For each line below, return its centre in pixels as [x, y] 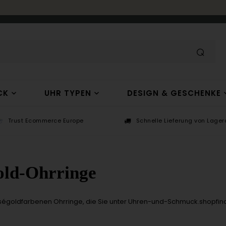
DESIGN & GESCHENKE [174, 93]
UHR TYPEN [68, 93]
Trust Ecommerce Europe [46, 121]
